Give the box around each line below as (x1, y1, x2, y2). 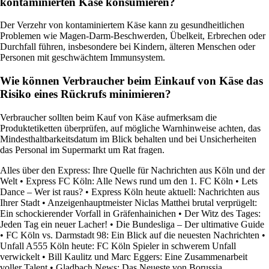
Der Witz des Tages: (184, 208, 261, 219)
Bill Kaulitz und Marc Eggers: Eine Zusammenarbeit (48, 251, 247, 262)
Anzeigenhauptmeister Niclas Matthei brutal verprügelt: (47, 197, 257, 208)
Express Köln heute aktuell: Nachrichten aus (91, 186, 259, 197)
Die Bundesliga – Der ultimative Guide (116, 219, 264, 229)
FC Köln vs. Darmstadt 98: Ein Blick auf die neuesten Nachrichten (6, 229, 259, 240)
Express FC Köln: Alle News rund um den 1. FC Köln (26, 175, 233, 186)
